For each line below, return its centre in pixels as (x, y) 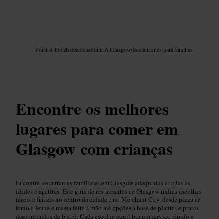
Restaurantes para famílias (163, 50)
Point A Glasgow (111, 50)
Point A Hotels (53, 50)
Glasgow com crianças (94, 148)
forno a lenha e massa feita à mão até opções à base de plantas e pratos (107, 208)
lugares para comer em (97, 128)
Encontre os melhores (92, 108)
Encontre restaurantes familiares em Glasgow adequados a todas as (103, 183)
